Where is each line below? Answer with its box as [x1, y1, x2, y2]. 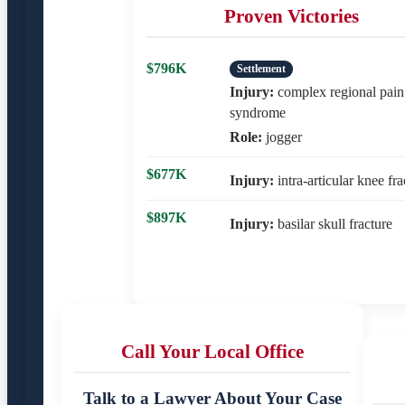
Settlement [237, 61, 286, 75]
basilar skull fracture [274, 215, 392, 231]
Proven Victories [223, 5, 359, 26]
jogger [262, 128, 302, 145]
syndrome [230, 104, 286, 120]
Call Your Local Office [121, 340, 304, 362]
